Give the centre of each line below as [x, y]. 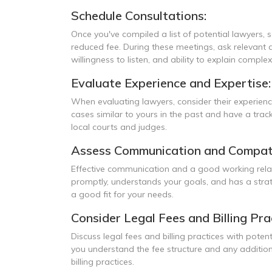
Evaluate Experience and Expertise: [171, 83]
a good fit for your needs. [122, 194]
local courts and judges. [119, 127]
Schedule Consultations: [139, 15]
